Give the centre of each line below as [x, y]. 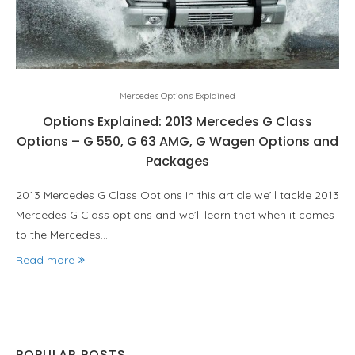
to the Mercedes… [62, 235]
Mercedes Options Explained [177, 96]
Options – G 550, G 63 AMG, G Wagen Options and [177, 141]
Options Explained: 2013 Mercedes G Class [177, 122]
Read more [45, 260]
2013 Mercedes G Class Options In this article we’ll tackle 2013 [177, 195]
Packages [177, 161]
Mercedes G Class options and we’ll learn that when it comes [175, 215]
